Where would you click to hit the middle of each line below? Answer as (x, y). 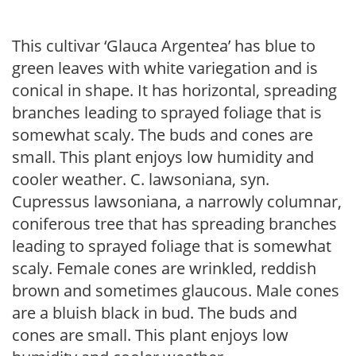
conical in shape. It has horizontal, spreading (174, 90)
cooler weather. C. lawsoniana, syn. (141, 179)
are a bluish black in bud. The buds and (155, 313)
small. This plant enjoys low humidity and (163, 157)
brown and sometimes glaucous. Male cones (176, 290)
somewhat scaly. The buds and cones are (163, 135)
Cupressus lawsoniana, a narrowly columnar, (177, 201)
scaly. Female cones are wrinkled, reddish (164, 268)
